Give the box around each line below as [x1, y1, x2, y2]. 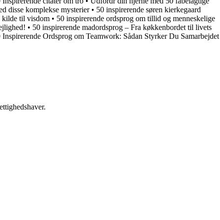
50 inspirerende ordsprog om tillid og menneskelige [56, 14, 215, 23]
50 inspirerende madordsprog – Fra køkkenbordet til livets [32, 23, 212, 31]
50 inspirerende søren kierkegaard [96, 5, 201, 14]
